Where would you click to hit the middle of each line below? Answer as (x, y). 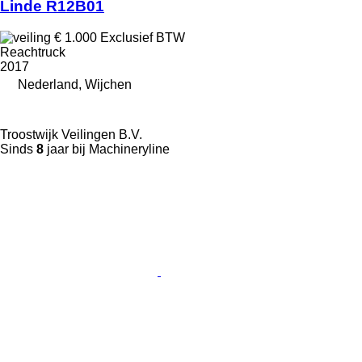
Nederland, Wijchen (75, 85)
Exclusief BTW (143, 38)
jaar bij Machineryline (107, 149)
